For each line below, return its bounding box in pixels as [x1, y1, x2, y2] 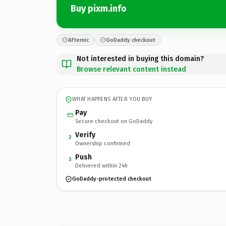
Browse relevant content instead [77, 65, 186, 74]
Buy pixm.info [71, 3, 127, 14]
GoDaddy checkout [106, 36, 155, 43]
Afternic [68, 36, 89, 43]
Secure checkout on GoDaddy [75, 118, 152, 125]
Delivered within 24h [75, 162, 128, 169]
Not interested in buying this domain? [77, 54, 204, 63]
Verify [75, 130, 95, 139]
